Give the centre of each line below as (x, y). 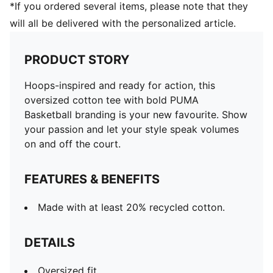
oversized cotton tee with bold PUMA (112, 100)
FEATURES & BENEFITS (92, 179)
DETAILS (50, 243)
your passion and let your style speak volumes (132, 129)
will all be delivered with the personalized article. (123, 23)
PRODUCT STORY (77, 60)
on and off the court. (73, 144)
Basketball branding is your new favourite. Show (136, 115)
